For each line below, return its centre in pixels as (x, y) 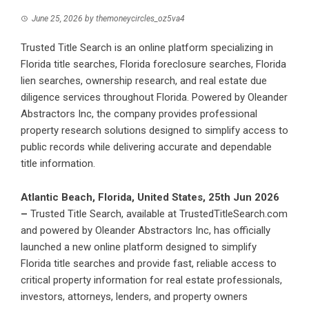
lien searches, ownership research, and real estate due (144, 81)
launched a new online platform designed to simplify (139, 247)
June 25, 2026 (57, 19)
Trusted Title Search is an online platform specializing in (147, 48)
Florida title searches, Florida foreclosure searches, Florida (153, 64)
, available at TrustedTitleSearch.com (205, 214)
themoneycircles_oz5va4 (140, 19)
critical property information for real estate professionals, (151, 280)
